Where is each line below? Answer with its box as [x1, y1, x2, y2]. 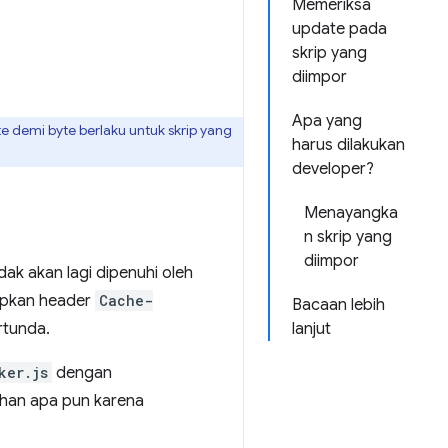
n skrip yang [304, 227, 392, 247]
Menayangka [304, 203, 398, 223]
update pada [292, 19, 387, 39]
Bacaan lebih [292, 295, 385, 315]
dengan [52, 363, 112, 383]
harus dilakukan [292, 135, 405, 155]
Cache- [99, 291, 153, 310]
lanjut [292, 319, 331, 339]
